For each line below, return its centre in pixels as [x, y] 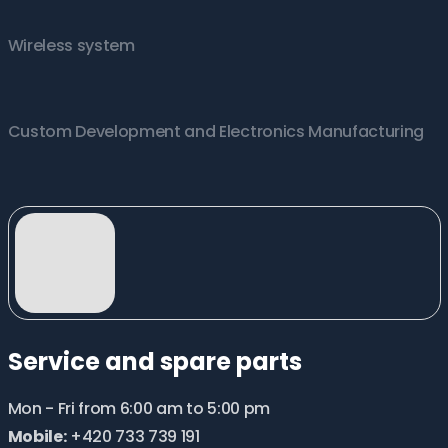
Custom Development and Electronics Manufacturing [216, 131]
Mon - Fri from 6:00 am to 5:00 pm [138, 408]
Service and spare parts [154, 361]
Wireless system [71, 46]
